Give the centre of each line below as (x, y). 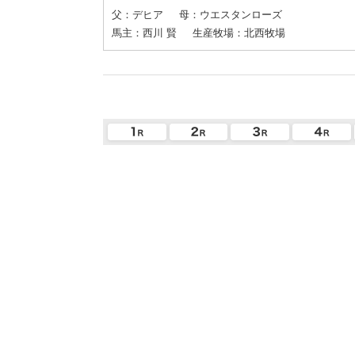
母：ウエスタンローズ (231, 14)
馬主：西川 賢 (144, 32)
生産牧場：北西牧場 (239, 32)
